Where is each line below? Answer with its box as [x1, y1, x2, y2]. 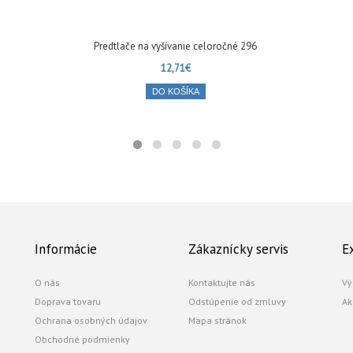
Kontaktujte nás [188, 277, 255, 288]
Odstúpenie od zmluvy [188, 295, 286, 307]
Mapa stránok [188, 314, 247, 326]
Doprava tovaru [35, 295, 101, 307]
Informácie [35, 240, 97, 258]
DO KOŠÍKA [151, 87, 199, 96]
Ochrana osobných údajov [35, 314, 147, 326]
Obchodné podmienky [35, 333, 130, 345]
